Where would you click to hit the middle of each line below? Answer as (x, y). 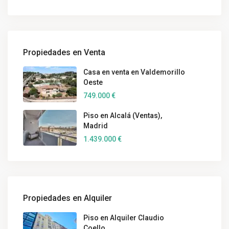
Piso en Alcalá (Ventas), (123, 115)
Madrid (96, 125)
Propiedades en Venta (64, 52)
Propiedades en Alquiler (67, 198)
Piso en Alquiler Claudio (124, 217)
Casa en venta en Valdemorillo (134, 72)
